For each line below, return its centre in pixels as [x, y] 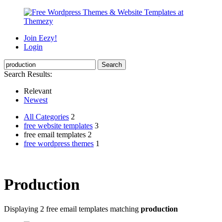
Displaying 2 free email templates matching [72, 209]
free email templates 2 [58, 135]
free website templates [58, 126]
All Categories [46, 117]
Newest [36, 100]
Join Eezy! [40, 38]
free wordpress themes [59, 143]
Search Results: [28, 74]
